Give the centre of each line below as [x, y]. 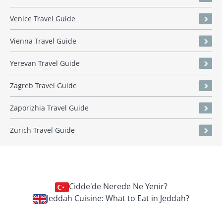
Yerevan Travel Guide [45, 63]
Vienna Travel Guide [43, 41]
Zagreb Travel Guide [43, 86]
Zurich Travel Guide [42, 130]
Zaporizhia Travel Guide [49, 108]
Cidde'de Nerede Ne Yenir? [118, 187]
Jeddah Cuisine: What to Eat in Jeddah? [118, 198]
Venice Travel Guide [43, 19]
